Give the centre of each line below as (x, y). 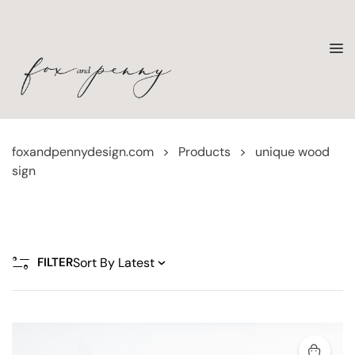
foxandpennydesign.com (83, 152)
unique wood (292, 152)
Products (204, 152)
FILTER (55, 262)
